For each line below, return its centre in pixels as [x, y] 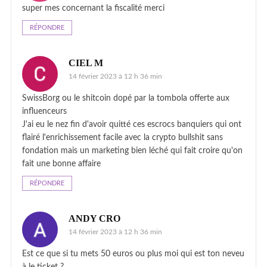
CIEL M [86, 63]
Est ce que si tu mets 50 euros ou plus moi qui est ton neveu [133, 254]
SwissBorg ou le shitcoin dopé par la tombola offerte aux [126, 98]
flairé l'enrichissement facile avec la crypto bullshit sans [122, 137]
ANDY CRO [94, 218]
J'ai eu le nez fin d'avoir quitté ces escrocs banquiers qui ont [132, 124]
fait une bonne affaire [61, 164]
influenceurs [44, 111]
